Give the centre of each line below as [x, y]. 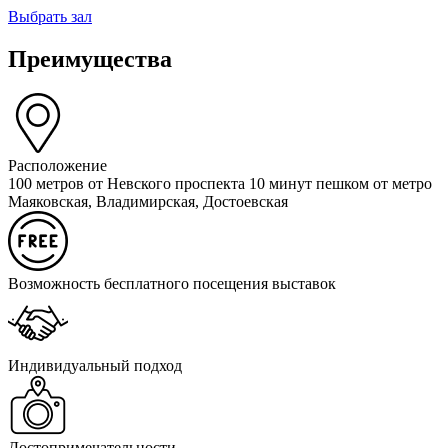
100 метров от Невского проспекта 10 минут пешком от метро [220, 183]
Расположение [57, 165]
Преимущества [90, 58]
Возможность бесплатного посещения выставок [172, 283]
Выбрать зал [50, 16]
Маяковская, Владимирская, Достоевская [148, 201]
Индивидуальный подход [95, 365]
